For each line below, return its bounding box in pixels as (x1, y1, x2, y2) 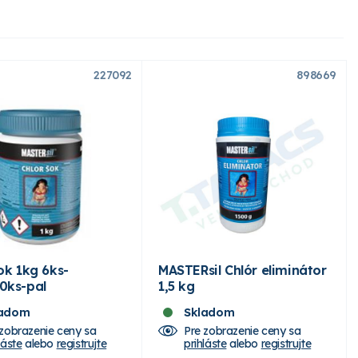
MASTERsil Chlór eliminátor (158, 261, 327, 278)
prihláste (184, 336, 227, 351)
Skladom (184, 304, 235, 320)
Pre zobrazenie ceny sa (184, 323, 301, 338)
